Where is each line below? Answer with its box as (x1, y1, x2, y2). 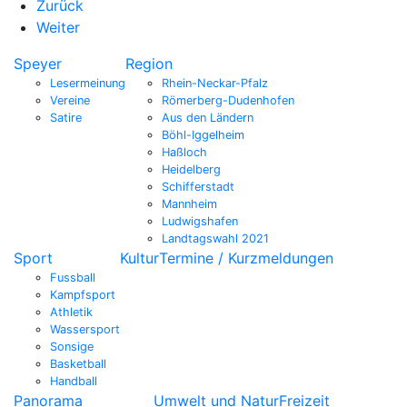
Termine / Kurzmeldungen (159, 248, 333, 267)
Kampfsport (50, 287, 115, 302)
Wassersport (50, 322, 120, 336)
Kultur (120, 248, 159, 267)
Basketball (50, 356, 106, 371)
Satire (50, 110, 82, 124)
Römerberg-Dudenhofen (162, 93, 294, 107)
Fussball (50, 270, 95, 284)
